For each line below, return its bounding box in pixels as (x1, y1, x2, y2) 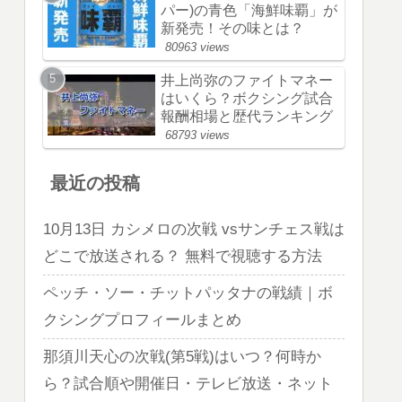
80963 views (165, 39, 230, 54)
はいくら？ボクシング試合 (161, 90, 333, 106)
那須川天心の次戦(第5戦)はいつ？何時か (43, 348, 321, 366)
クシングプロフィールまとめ (43, 311, 241, 329)
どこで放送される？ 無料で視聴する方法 (43, 248, 322, 266)
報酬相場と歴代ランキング (161, 108, 333, 124)
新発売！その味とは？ (161, 20, 304, 36)
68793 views (165, 127, 230, 142)
